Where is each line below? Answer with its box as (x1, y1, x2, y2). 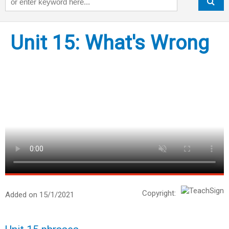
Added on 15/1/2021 (5, 190, 74, 200)
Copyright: (142, 189, 176, 198)
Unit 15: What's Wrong (10, 31, 209, 55)
